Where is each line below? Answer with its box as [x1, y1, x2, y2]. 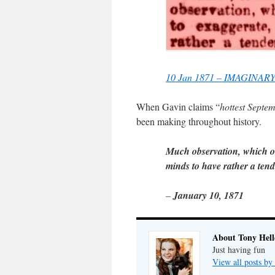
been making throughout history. [136, 114, 261, 128]
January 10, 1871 [173, 188, 244, 202]
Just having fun [212, 243, 265, 255]
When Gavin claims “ [136, 99, 220, 113]
